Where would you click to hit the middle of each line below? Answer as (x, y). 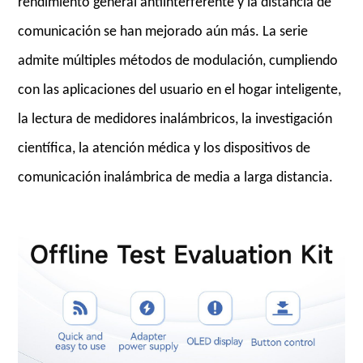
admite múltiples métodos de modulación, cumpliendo (178, 61)
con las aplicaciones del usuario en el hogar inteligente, (180, 90)
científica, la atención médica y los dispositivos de (164, 149)
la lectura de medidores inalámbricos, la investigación (175, 120)
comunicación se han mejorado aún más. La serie (163, 32)
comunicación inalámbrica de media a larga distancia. (176, 178)
